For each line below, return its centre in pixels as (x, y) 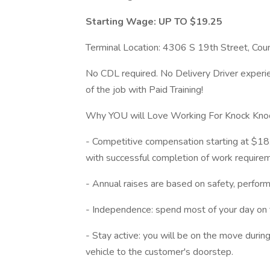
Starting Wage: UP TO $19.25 (155, 22)
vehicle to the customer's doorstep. (159, 252)
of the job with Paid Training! (144, 90)
